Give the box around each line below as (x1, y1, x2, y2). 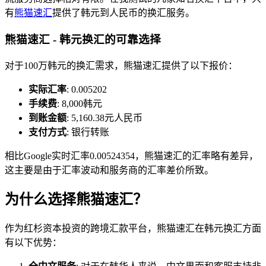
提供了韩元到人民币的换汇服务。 (52, 8, 195, 18)
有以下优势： (5, 237, 62, 248)
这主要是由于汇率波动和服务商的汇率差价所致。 (5, 164, 214, 175)
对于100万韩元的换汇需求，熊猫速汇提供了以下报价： (5, 60, 237, 71)
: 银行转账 (66, 126, 109, 137)
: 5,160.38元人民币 (66, 112, 142, 123)
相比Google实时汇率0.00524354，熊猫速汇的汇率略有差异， (5, 150, 258, 161)
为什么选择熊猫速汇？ (5, 192, 147, 208)
